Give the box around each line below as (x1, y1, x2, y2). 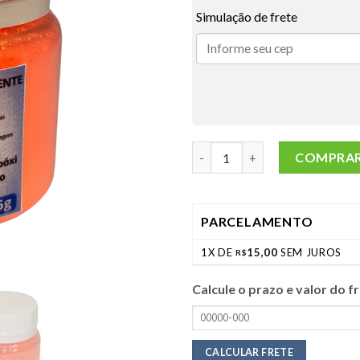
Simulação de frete (196, 8, 297, 24)
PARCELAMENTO (201, 213, 313, 229)
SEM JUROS (277, 245, 342, 259)
